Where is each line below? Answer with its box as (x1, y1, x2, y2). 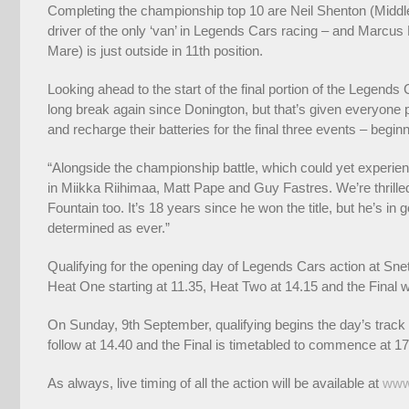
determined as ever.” (47, 219, 170, 236)
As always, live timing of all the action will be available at (47, 374, 383, 391)
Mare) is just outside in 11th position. (47, 42, 263, 58)
